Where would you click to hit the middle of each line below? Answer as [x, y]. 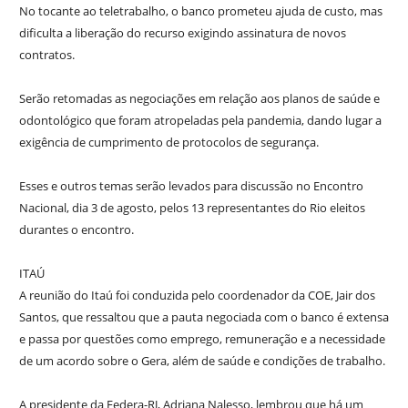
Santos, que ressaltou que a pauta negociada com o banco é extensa [204, 316]
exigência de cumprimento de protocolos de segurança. [168, 142]
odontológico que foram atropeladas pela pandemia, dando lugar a [200, 120]
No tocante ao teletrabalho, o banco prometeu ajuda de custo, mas [200, 10]
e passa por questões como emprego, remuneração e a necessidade [202, 338]
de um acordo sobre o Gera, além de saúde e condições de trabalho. [202, 360]
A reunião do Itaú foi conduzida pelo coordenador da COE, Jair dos [197, 295]
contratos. [46, 54]
